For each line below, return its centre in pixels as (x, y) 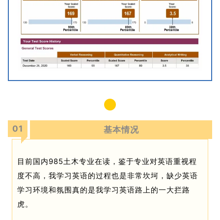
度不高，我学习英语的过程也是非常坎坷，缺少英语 (108, 175)
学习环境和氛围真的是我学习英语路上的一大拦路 (104, 190)
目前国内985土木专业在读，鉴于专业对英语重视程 (107, 161)
